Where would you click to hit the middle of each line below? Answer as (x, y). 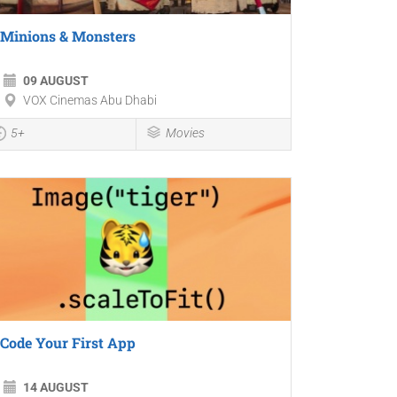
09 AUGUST (55, 81)
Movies (186, 133)
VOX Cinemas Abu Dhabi (90, 101)
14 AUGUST (55, 388)
